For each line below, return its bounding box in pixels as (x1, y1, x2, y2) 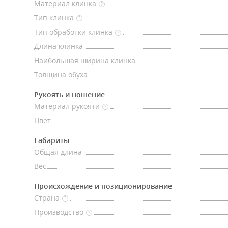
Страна (34, 193, 60, 203)
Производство (34, 207, 83, 217)
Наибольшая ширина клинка (34, 55, 135, 65)
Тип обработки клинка (34, 27, 112, 37)
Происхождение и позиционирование (34, 181, 172, 191)
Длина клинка (34, 41, 83, 51)
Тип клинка (34, 13, 74, 22)
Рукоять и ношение (34, 90, 105, 99)
